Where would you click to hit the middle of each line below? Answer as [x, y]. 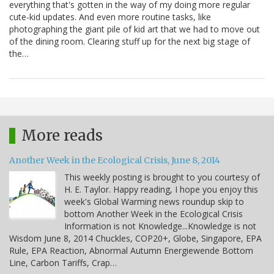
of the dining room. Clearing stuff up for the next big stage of [130, 42]
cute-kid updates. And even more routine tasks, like [110, 17]
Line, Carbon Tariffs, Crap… [63, 263]
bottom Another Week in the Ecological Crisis [154, 214]
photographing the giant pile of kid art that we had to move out [135, 29]
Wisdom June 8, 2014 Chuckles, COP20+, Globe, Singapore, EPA [135, 239]
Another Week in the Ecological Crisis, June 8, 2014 [115, 161]
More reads [62, 136]
